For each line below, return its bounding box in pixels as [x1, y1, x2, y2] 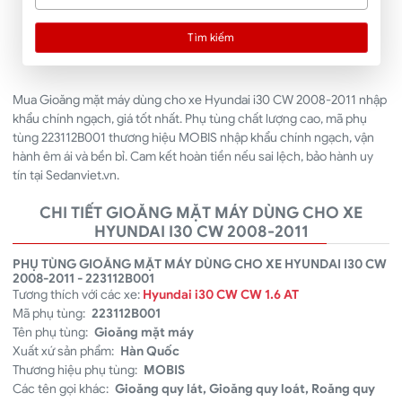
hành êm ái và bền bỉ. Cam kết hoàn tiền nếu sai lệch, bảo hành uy [13, 147, 373, 164]
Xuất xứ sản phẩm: [13, 343, 117, 360]
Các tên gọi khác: [13, 380, 111, 398]
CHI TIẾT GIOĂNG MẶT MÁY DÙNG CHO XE [39, 202, 363, 223]
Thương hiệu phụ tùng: [13, 362, 140, 379]
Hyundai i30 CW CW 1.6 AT [143, 286, 299, 303]
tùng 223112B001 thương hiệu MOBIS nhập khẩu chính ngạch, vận [13, 128, 374, 145]
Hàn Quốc [119, 343, 179, 360]
